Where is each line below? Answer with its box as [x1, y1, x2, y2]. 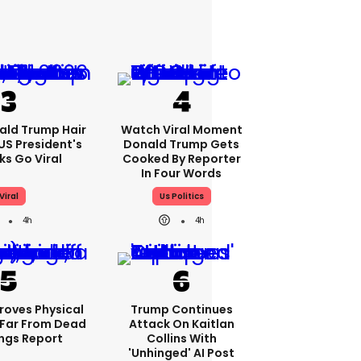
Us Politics [159, 190, 204, 202]
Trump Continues [130, 301, 233, 317]
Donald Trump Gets [123, 136, 239, 152]
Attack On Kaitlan [128, 316, 234, 332]
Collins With [146, 330, 217, 346]
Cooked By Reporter [122, 151, 241, 167]
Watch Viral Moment [120, 122, 243, 138]
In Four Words [141, 165, 222, 181]
